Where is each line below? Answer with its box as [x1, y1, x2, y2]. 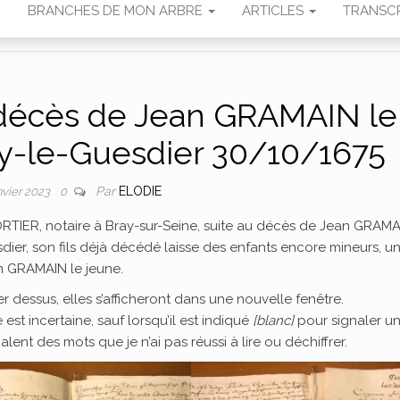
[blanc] [253, 312, 294, 329]
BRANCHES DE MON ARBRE [27, 3, 206, 19]
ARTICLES [241, 3, 307, 19]
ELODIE [118, 184, 162, 198]
